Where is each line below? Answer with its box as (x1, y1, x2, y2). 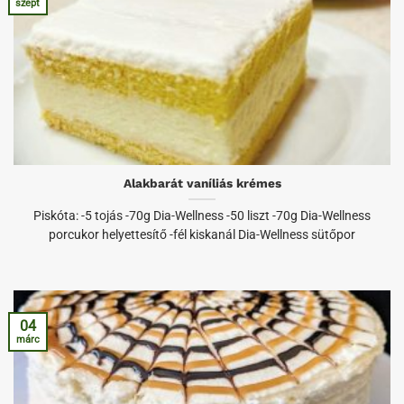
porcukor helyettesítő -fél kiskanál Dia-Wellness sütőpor (49, 227, 355, 243)
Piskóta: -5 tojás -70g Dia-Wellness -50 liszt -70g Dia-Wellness (33, 208, 371, 224)
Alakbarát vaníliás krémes (123, 176, 281, 191)
